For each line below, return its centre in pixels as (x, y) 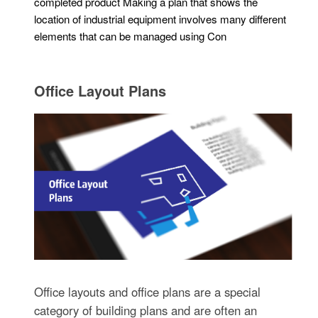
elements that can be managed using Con (131, 35)
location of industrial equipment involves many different (160, 18)
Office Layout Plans (100, 90)
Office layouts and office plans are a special (148, 291)
